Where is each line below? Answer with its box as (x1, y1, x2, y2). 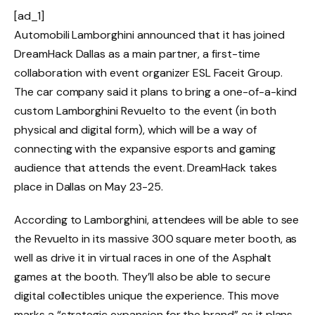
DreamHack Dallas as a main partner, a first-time (14, 46, 260, 61)
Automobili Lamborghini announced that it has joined (14, 27, 285, 42)
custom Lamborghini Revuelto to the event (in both (14, 103, 276, 118)
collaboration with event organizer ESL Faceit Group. (14, 65, 283, 80)
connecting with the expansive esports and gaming (14, 141, 276, 156)
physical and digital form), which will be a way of (14, 122, 257, 137)
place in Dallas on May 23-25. (14, 179, 163, 194)
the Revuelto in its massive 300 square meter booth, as (14, 231, 297, 247)
